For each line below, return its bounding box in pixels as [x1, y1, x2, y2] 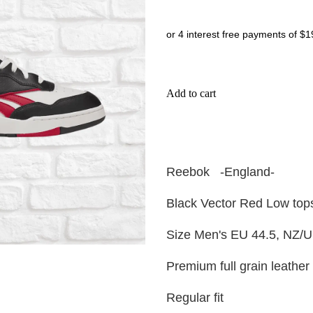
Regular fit [166, 290, 224, 305]
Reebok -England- [166, 164, 275, 180]
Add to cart [166, 87, 216, 100]
